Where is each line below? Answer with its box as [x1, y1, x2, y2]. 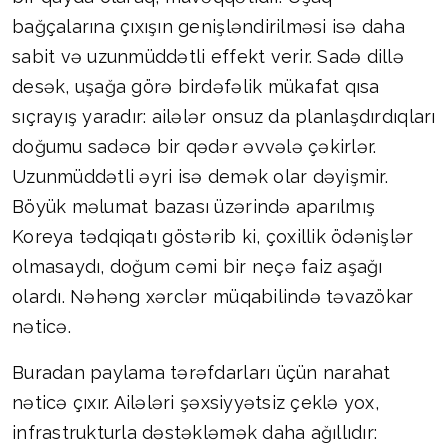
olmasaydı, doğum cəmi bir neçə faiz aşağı [12, 256, 383, 278]
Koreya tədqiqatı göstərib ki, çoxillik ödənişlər [12, 226, 414, 248]
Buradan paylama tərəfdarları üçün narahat [12, 362, 391, 384]
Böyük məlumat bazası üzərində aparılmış [12, 196, 376, 218]
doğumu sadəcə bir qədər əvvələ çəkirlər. [12, 136, 377, 158]
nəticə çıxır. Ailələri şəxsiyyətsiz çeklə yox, [12, 392, 379, 414]
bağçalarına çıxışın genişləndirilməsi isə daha [12, 16, 405, 38]
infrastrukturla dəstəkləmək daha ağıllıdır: [12, 422, 378, 444]
